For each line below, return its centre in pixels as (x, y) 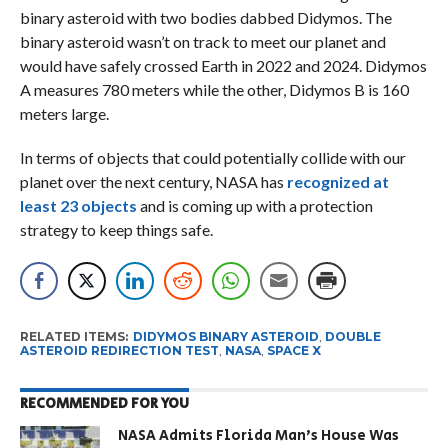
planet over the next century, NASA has (153, 182)
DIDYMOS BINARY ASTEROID (225, 337)
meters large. (65, 114)
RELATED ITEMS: (73, 337)
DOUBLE (352, 337)
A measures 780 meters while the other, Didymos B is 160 (214, 90)
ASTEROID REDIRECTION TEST (119, 351)
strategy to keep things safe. (116, 230)
